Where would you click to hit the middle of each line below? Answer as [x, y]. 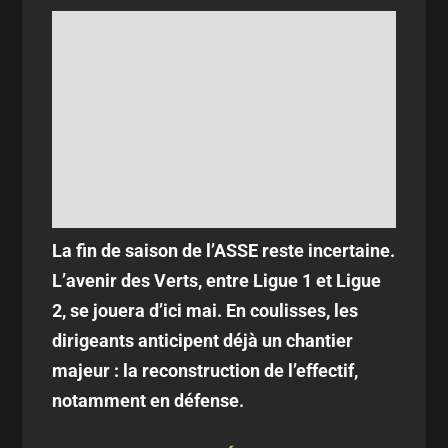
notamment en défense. [148, 400]
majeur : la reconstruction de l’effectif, [205, 370]
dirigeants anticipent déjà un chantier [203, 340]
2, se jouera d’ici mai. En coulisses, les [205, 310]
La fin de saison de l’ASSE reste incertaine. [224, 250]
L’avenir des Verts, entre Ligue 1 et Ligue [217, 280]
